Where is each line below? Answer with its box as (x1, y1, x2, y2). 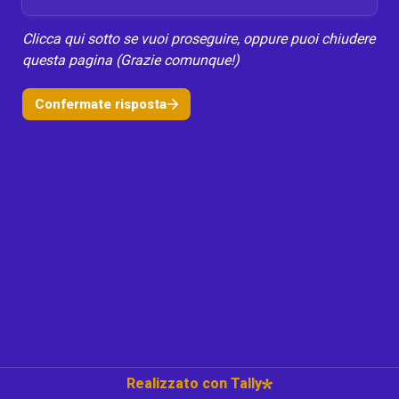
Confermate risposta (34, 95, 167, 112)
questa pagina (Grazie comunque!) (22, 52, 240, 69)
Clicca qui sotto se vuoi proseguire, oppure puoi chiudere (22, 30, 375, 47)
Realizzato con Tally (126, 374, 262, 392)
